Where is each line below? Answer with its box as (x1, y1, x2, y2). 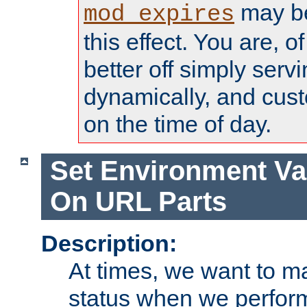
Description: (41, 230, 177, 256)
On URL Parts (49, 186, 227, 217)
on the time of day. (84, 110, 271, 137)
